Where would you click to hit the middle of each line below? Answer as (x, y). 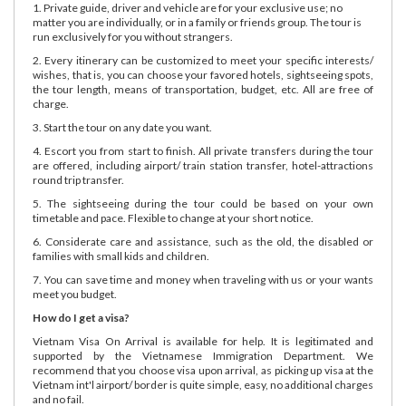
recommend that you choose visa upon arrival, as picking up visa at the (203, 370)
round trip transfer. (78, 179)
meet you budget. (75, 294)
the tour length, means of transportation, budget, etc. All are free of (203, 89)
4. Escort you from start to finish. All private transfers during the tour (203, 150)
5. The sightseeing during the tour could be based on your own (203, 203)
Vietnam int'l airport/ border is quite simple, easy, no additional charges (203, 384)
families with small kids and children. (121, 256)
